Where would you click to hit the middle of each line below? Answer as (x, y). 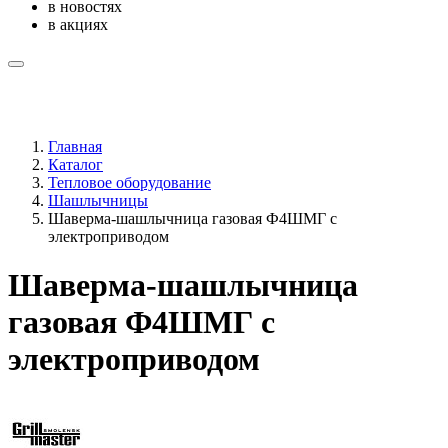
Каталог (75, 164)
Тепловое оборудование (129, 182)
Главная (75, 146)
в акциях (78, 24)
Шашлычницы (98, 200)
